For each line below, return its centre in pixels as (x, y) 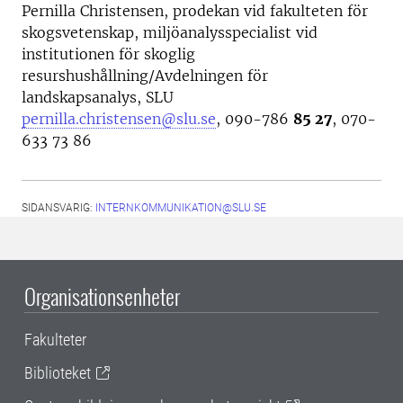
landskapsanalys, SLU (98, 97)
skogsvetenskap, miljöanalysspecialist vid (170, 32)
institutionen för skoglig (108, 54)
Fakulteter (55, 340)
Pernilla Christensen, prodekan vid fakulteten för (195, 11)
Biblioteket (58, 373)
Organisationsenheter (102, 296)
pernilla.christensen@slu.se (119, 119)
